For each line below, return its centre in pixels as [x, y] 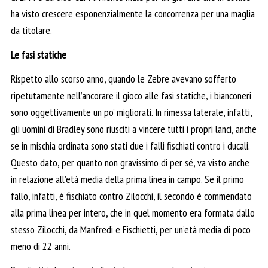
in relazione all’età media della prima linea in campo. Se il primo [127, 179]
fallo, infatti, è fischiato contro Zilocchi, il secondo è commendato [131, 196]
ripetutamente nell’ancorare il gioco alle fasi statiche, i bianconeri [131, 96]
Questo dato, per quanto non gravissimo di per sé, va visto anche [130, 163]
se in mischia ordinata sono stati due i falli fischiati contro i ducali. [130, 146]
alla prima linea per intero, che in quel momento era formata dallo [133, 213]
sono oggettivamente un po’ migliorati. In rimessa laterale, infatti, [131, 112]
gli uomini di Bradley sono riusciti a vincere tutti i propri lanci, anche [134, 129]
